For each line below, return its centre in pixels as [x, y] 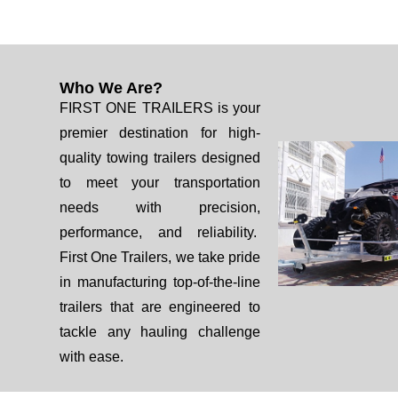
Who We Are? [111, 88]
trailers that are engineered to [160, 307]
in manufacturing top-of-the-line [160, 282]
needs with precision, [160, 207]
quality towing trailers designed [160, 158]
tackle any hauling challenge [160, 332]
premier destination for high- [160, 133]
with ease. [92, 357]
